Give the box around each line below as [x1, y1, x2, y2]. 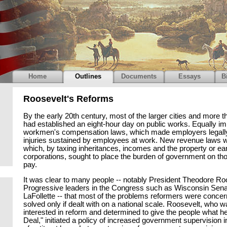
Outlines [75, 72, 101, 80]
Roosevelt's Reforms [23, 94, 113, 104]
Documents [121, 72, 157, 80]
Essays [178, 72, 201, 80]
